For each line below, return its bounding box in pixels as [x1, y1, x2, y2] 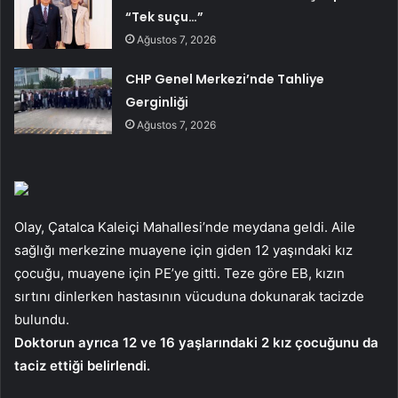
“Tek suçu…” [125, 7, 204, 26]
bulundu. [14, 310, 69, 328]
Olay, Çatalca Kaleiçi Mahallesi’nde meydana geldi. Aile [14, 218, 355, 235]
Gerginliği [125, 92, 189, 111]
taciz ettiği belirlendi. [14, 356, 150, 374]
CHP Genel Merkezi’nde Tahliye [125, 69, 325, 88]
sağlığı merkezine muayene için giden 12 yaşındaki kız [14, 241, 353, 259]
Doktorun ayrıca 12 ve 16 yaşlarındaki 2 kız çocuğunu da [14, 333, 378, 351]
